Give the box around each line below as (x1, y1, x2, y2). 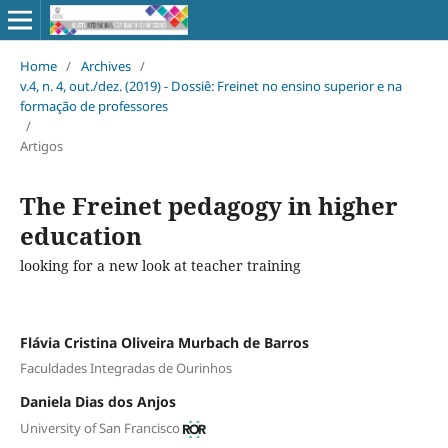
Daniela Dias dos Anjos (19, 392, 176, 412)
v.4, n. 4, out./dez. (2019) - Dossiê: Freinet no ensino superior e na (19, 76, 402, 95)
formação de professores (19, 96, 168, 115)
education (19, 218, 142, 252)
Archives (80, 56, 131, 75)
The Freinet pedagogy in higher (19, 188, 398, 222)
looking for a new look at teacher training (19, 255, 301, 275)
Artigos (19, 136, 63, 155)
